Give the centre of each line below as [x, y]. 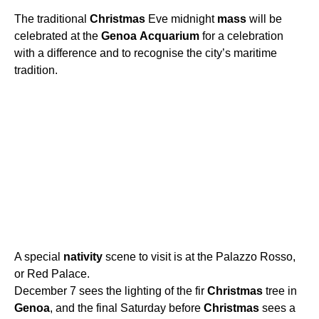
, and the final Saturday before [127, 308]
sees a [277, 308]
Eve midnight [181, 19]
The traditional [52, 19]
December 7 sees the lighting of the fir [111, 291]
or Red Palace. [52, 274]
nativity [83, 257]
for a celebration [241, 36]
